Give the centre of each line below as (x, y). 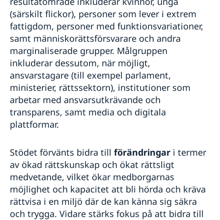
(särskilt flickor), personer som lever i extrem (103, 14)
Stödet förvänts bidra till (62, 152)
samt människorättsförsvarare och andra (95, 38)
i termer (188, 152)
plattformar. (34, 124)
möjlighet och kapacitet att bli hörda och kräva (108, 189)
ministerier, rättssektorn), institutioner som (100, 87)
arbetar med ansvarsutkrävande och (85, 99)
